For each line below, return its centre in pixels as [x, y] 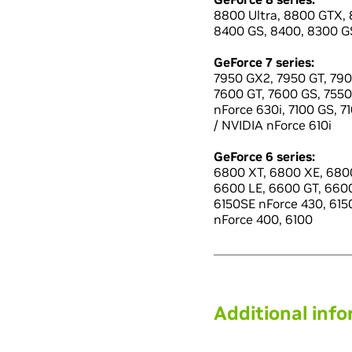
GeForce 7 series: [264, 62]
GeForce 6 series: [264, 156]
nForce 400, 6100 [263, 219]
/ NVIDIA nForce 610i [273, 125]
